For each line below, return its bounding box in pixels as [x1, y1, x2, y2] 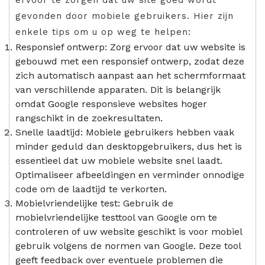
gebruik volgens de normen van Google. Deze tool [15, 240, 241, 251]
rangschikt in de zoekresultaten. [15, 112, 163, 124]
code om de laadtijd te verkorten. [15, 183, 167, 195]
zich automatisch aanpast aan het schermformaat [15, 69, 245, 81]
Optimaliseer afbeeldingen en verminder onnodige [15, 169, 244, 180]
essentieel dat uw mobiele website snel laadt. [15, 154, 222, 166]
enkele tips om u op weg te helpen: [15, 26, 191, 37]
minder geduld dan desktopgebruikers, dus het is [15, 140, 242, 152]
